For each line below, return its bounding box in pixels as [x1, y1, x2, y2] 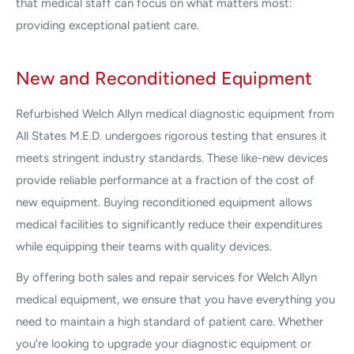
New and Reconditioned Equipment [16, 66, 312, 89]
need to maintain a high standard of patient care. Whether [16, 314, 323, 329]
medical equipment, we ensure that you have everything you [16, 292, 335, 307]
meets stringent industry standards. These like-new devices [16, 151, 328, 166]
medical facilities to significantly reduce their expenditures [16, 217, 322, 232]
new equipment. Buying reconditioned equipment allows [16, 195, 312, 210]
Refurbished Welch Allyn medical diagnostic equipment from [16, 107, 334, 122]
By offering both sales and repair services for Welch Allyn [16, 269, 317, 284]
